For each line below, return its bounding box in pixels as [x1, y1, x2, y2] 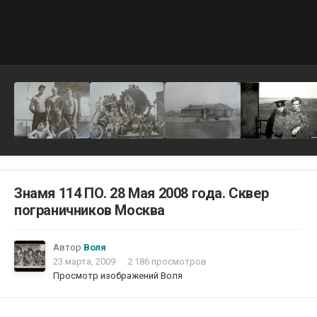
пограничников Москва [14, 202, 165, 219]
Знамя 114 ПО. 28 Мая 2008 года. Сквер [14, 185, 269, 202]
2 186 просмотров [128, 256, 207, 267]
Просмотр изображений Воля [53, 270, 183, 282]
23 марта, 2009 [53, 256, 115, 267]
